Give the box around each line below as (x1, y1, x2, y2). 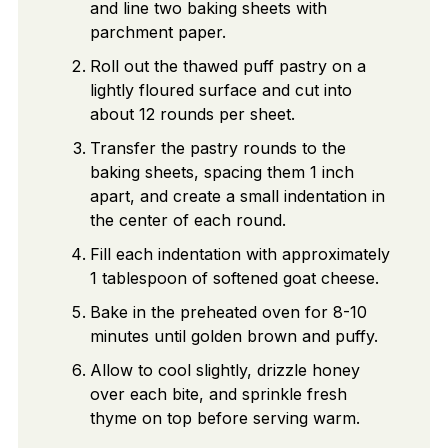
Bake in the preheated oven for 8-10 (89, 302, 367, 323)
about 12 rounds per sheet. (89, 104, 295, 125)
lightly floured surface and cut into (89, 80, 352, 101)
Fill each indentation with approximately (89, 244, 390, 265)
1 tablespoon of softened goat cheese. (89, 268, 379, 289)
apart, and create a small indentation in (89, 186, 385, 207)
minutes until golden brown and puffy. (89, 326, 378, 347)
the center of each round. (89, 210, 286, 231)
